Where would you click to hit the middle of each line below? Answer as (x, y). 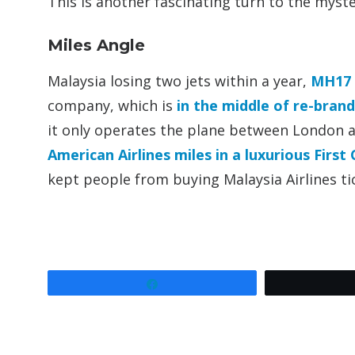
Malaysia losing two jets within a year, (179, 81)
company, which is (112, 105)
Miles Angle (96, 45)
